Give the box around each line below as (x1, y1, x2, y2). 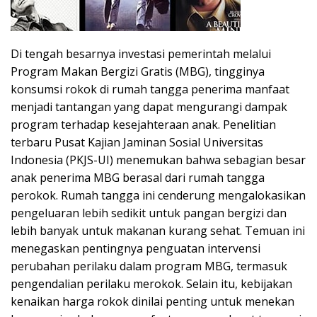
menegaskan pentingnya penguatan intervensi (11, 240, 260, 256)
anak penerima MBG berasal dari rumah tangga (11, 169, 265, 185)
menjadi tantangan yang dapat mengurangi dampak (11, 98, 287, 115)
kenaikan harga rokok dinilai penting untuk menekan (11, 293, 294, 309)
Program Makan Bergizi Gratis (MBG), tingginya (11, 63, 265, 79)
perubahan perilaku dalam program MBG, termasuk (11, 258, 287, 274)
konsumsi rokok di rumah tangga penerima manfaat (11, 81, 289, 97)
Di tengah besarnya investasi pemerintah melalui (11, 45, 271, 62)
